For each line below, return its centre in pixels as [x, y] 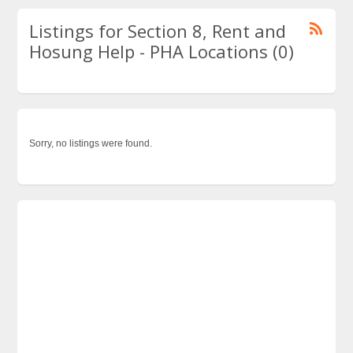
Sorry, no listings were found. [91, 143]
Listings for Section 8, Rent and [158, 31]
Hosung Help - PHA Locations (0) [162, 51]
